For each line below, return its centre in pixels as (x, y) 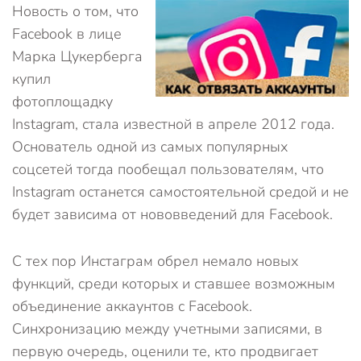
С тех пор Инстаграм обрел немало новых (155, 261)
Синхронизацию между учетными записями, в (167, 329)
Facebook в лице (67, 34)
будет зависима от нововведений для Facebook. (172, 214)
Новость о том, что (75, 11)
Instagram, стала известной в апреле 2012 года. (173, 124)
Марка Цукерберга (77, 56)
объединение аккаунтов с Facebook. (132, 306)
